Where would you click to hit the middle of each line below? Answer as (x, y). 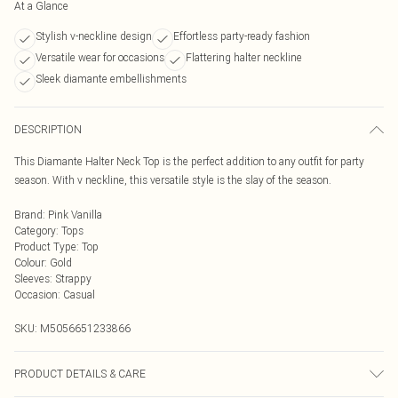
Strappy (73, 279)
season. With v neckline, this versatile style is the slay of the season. (173, 180)
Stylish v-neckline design (94, 36)
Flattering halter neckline (244, 57)
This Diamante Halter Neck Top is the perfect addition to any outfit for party (189, 161)
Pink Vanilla (75, 215)
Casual (79, 295)
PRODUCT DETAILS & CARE (80, 374)
